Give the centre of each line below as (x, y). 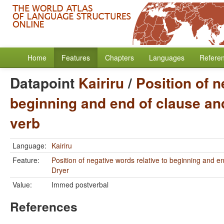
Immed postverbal (80, 184)
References (44, 206)
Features (76, 57)
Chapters (119, 57)
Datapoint (44, 83)
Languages (167, 57)
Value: (22, 184)
